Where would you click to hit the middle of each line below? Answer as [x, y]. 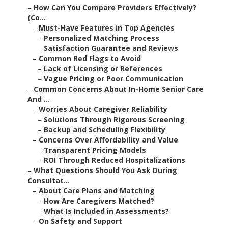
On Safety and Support [80, 221]
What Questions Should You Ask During [105, 170]
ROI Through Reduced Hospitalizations [115, 160]
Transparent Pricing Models [95, 150]
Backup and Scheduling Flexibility [105, 130]
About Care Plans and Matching [97, 191]
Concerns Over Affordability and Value [108, 140]
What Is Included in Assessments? [106, 211]
